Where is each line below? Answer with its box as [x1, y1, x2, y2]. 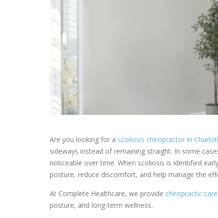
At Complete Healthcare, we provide [50, 188, 165, 198]
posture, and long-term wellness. [50, 200, 153, 210]
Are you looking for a [50, 134, 118, 144]
